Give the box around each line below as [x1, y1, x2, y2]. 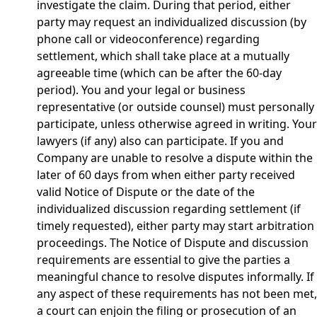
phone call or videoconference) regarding [37, 31, 260, 47]
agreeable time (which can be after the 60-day [37, 65, 282, 81]
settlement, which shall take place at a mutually [37, 48, 289, 64]
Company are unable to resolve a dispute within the [37, 150, 313, 166]
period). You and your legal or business [37, 82, 246, 98]
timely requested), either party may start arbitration [37, 218, 314, 234]
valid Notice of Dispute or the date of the [37, 184, 255, 200]
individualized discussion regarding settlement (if [37, 201, 301, 217]
